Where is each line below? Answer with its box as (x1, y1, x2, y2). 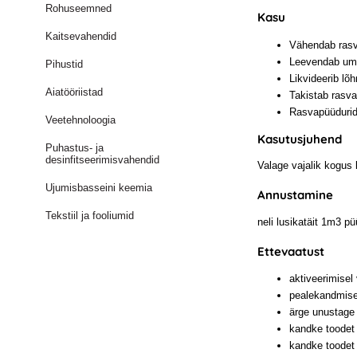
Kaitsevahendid (45, 30, 117, 42)
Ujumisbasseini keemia (45, 182, 153, 194)
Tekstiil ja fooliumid (45, 210, 135, 222)
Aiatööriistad (45, 86, 104, 98)
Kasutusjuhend (257, 131, 343, 147)
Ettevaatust (257, 243, 325, 259)
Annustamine (257, 187, 334, 203)
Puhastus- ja (45, 142, 104, 154)
